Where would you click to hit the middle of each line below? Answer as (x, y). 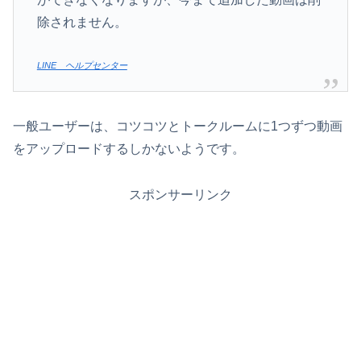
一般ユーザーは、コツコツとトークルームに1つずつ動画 (178, 127)
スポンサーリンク (180, 194)
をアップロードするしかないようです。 (129, 149)
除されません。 (82, 23)
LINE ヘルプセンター (82, 65)
